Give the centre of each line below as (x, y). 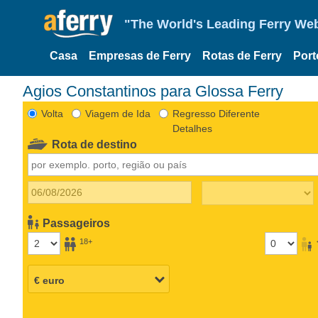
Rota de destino (95, 144)
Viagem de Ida (117, 113)
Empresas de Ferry (140, 56)
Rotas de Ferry (242, 56)
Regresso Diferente (216, 113)
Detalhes (192, 128)
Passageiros (77, 223)
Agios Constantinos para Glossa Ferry (158, 91)
